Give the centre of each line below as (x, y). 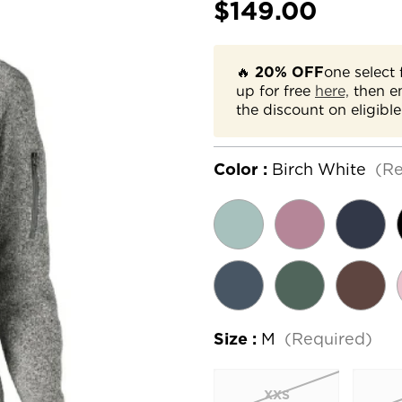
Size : (237, 338)
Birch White (319, 169)
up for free (275, 91)
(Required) (328, 338)
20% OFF (289, 72)
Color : (243, 169)
